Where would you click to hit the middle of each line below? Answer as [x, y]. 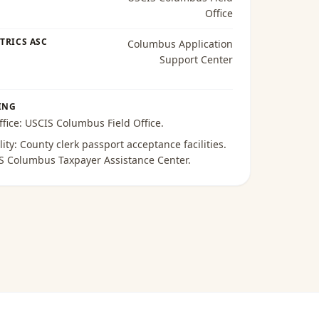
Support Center [196, 59]
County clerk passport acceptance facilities [121, 144]
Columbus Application [180, 44]
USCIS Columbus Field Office [93, 123]
